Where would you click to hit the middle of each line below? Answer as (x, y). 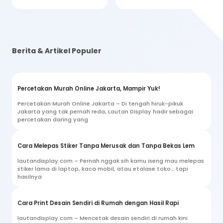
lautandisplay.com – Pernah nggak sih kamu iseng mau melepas (111, 161)
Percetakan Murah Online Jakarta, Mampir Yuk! (89, 88)
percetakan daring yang (53, 119)
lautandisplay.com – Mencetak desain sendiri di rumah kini (103, 218)
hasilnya (30, 176)
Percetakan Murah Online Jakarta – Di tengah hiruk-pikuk (100, 103)
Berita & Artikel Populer (57, 51)
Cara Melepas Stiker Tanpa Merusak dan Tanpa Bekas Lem (106, 146)
